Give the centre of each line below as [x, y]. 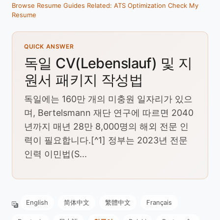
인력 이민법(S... [55, 154]
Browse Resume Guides [48, 5]
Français [159, 202]
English [37, 202]
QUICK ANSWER [49, 46]
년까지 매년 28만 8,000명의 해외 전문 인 [106, 126]
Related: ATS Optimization [126, 5]
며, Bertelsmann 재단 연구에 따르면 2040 [109, 113]
